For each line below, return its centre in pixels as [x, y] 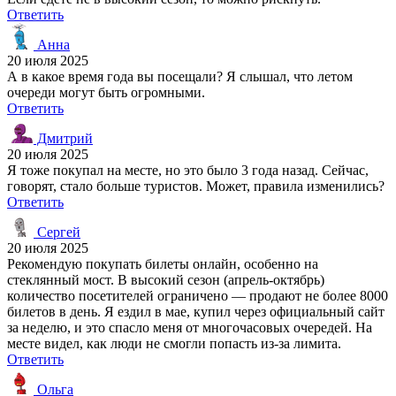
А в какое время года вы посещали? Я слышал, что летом [180, 76]
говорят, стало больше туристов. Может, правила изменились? [196, 186]
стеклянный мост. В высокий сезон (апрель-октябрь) [166, 279]
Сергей [57, 232]
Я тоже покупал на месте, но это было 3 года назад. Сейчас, [188, 170]
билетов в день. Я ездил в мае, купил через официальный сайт [196, 311]
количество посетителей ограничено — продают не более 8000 [198, 295]
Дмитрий [63, 138]
